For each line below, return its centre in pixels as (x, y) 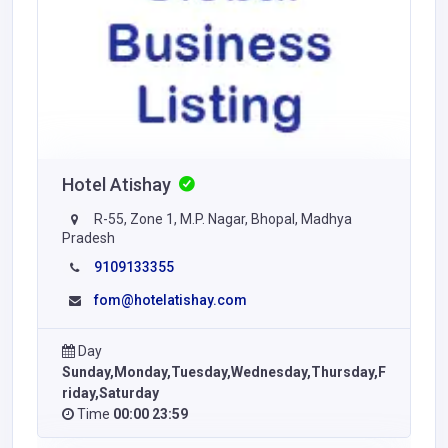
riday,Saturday (110, 393)
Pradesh (88, 238)
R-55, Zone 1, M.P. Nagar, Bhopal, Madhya (221, 219)
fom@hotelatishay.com (170, 300)
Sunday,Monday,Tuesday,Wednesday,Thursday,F (224, 372)
